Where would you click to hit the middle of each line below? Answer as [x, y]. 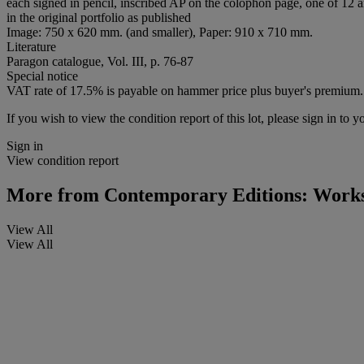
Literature [31, 46]
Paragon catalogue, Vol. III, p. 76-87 [100, 61]
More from [53, 195]
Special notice [42, 76]
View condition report [63, 160]
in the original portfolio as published [99, 17]
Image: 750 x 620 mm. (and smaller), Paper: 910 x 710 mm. [160, 32]
